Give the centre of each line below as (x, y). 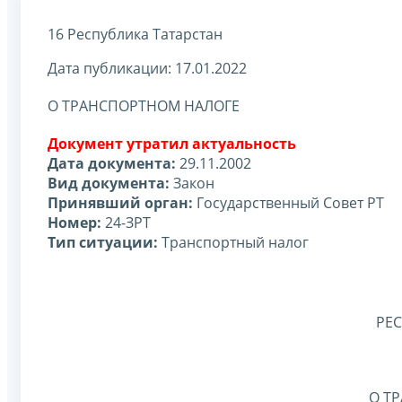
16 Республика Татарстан (135, 34)
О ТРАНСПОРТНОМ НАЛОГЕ (144, 105)
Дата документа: (112, 163)
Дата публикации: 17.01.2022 (147, 68)
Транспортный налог (233, 242)
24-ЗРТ (126, 222)
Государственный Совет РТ (288, 202)
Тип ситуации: (103, 242)
